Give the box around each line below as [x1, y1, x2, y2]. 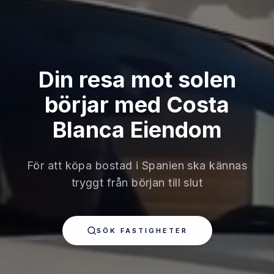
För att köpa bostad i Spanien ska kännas [26, 159, 247, 172]
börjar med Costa [45, 91, 229, 118]
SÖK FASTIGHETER [96, 226, 188, 235]
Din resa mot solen [38, 66, 236, 93]
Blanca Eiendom [52, 116, 222, 143]
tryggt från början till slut [71, 176, 203, 189]
